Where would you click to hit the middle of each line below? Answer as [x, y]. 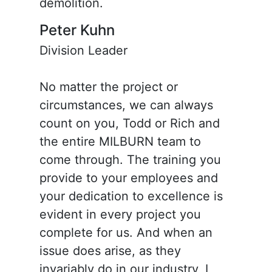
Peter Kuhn [77, 30]
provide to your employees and [128, 178]
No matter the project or [108, 87]
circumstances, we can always [126, 105]
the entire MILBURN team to [120, 141]
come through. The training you [130, 159]
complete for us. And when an [126, 232]
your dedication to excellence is [131, 196]
